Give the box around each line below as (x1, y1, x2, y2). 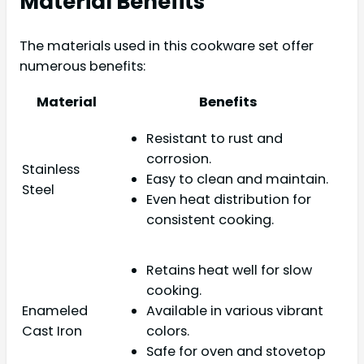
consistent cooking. (146, 210, 274, 230)
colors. (146, 322, 189, 341)
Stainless (22, 159, 80, 179)
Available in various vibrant (146, 301, 323, 321)
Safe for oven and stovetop (146, 342, 326, 362)
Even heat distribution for (146, 190, 311, 210)
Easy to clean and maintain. (146, 170, 328, 189)
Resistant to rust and (146, 129, 283, 149)
